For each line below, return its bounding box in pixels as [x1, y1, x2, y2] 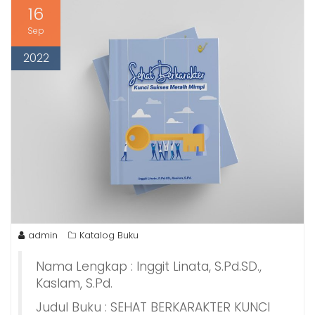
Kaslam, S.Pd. [36, 274, 112, 292]
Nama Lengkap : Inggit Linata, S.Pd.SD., [36, 257, 262, 275]
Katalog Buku [79, 228, 139, 242]
